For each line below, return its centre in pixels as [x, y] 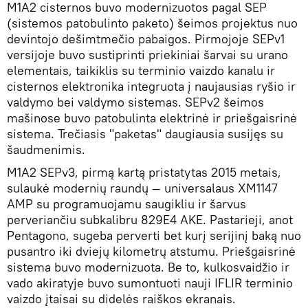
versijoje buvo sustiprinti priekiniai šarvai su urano [147, 55]
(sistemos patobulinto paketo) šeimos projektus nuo [152, 23]
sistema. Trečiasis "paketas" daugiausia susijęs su [145, 134]
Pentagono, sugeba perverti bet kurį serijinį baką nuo [154, 236]
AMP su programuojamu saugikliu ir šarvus [126, 204]
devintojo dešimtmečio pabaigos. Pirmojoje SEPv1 [146, 39]
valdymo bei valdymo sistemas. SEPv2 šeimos [135, 102]
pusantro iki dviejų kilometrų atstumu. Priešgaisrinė [151, 252]
